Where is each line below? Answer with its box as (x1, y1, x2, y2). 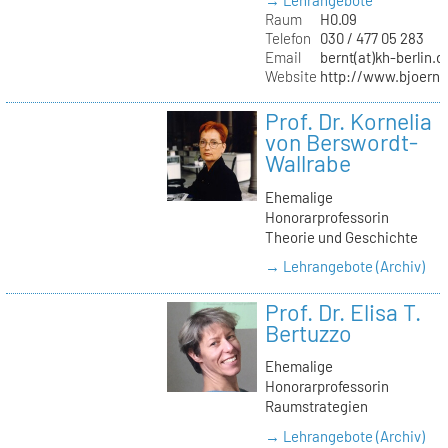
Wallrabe (264, 149, 351, 178)
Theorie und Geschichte (264, 228, 418, 247)
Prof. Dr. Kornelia (264, 107, 432, 136)
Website (264, 67, 317, 86)
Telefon (264, 29, 311, 48)
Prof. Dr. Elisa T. (264, 297, 421, 326)
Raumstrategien (264, 397, 368, 416)
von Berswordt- (264, 128, 418, 157)
